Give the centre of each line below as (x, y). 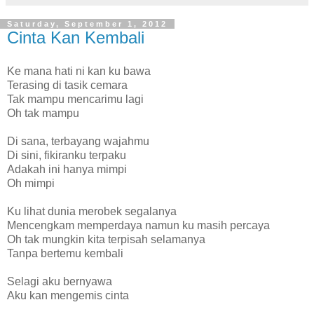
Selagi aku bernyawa (60, 281)
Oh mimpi (31, 183)
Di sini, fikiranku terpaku (67, 155)
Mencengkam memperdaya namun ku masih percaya (138, 225)
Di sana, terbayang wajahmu (78, 141)
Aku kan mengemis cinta (68, 295)
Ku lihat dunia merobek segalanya (92, 211)
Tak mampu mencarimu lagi (75, 99)
